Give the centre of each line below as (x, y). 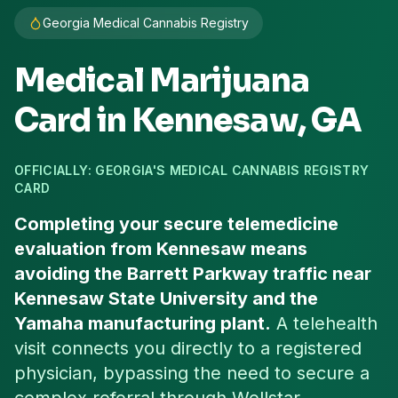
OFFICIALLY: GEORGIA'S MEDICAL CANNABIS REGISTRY (192, 170)
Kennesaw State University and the (166, 298)
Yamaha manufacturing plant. (143, 323)
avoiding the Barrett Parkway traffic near (193, 274)
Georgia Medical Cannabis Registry (146, 23)
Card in (73, 120)
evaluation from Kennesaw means (161, 249)
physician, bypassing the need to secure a (192, 373)
